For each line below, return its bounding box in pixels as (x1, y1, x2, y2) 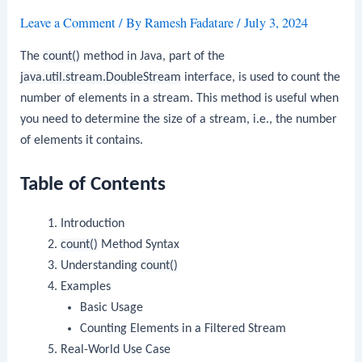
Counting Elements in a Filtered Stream (80, 322, 287, 335)
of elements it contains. (20, 133, 144, 147)
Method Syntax (97, 238, 179, 251)
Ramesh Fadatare (145, 14, 238, 32)
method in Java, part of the (80, 49, 225, 63)
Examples (60, 280, 111, 293)
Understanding (60, 259, 141, 272)
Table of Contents (20, 174, 166, 195)
